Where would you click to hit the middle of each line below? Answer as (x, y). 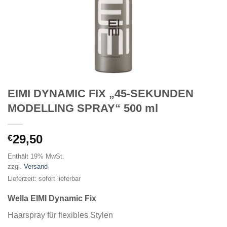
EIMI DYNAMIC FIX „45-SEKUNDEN (101, 94)
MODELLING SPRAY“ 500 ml (83, 108)
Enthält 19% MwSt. (36, 157)
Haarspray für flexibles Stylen (60, 215)
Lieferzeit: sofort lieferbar (44, 179)
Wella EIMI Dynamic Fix (52, 199)
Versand (36, 167)
